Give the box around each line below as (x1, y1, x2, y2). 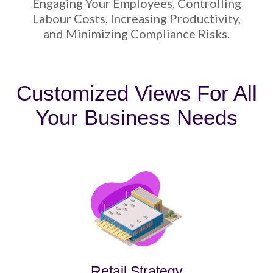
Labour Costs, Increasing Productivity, (32, 10, 241, 26)
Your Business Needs (35, 105, 238, 129)
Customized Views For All (16, 80, 257, 105)
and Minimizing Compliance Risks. (43, 26, 230, 41)
